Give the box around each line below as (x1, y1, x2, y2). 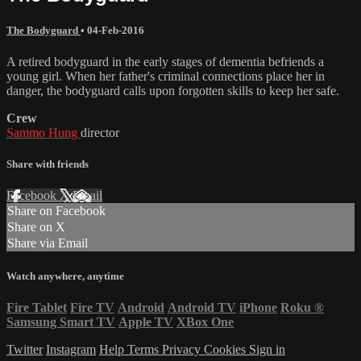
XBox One (176, 314, 234, 329)
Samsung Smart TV (6, 314, 115, 329)
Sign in (249, 342, 285, 356)
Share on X (7, 220, 65, 234)
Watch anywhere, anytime (6, 269, 124, 282)
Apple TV (118, 314, 173, 329)
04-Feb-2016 (87, 23, 144, 36)
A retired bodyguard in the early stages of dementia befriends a (6, 55, 324, 69)
